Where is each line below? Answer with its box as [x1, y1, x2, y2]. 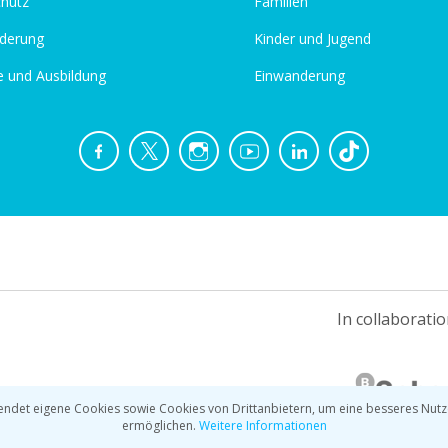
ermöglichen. [121, 417, 199, 434]
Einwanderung [254, 66, 345, 85]
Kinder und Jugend [254, 29, 371, 48]
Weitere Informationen [198, 417, 327, 434]
